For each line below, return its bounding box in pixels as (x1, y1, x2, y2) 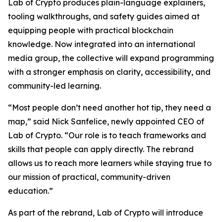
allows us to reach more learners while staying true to (8, 158, 212, 168)
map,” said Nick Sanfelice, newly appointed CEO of (8, 116, 204, 126)
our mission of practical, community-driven (8, 172, 170, 182)
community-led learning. (8, 81, 101, 91)
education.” (8, 186, 53, 196)
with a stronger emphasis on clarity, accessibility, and (8, 67, 211, 77)
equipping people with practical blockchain (8, 25, 173, 35)
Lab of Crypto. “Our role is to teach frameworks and (8, 130, 206, 140)
